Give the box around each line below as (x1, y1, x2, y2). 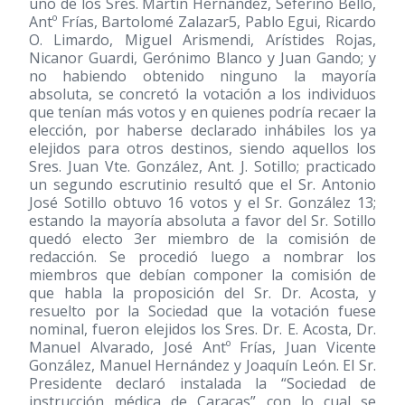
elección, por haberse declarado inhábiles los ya (29, 120, 376, 140)
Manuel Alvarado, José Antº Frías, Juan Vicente (29, 337, 376, 357)
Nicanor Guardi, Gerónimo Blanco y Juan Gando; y (29, 48, 376, 68)
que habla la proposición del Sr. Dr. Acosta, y (29, 283, 376, 303)
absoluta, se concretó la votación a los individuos (29, 84, 376, 104)
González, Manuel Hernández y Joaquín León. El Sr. (29, 355, 376, 375)
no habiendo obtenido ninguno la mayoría (29, 66, 376, 86)
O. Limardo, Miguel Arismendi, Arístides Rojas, (29, 30, 376, 50)
